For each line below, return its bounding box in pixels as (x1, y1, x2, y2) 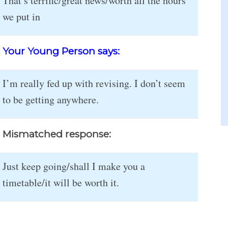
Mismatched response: (3, 128, 111, 140)
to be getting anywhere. (3, 93, 99, 106)
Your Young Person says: (3, 45, 120, 57)
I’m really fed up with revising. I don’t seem (3, 76, 185, 90)
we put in (3, 10, 40, 23)
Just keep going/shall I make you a (3, 159, 145, 173)
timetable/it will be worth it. (3, 176, 119, 189)
